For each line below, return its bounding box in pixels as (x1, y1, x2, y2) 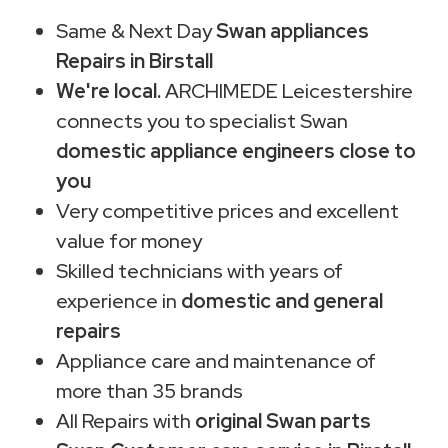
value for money (56, 227, 202, 254)
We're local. (56, 77, 161, 104)
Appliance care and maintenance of (56, 347, 376, 374)
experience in (56, 287, 181, 314)
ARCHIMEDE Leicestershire (161, 77, 413, 104)
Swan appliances (216, 17, 369, 44)
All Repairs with (56, 407, 195, 434)
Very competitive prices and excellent (56, 197, 399, 224)
